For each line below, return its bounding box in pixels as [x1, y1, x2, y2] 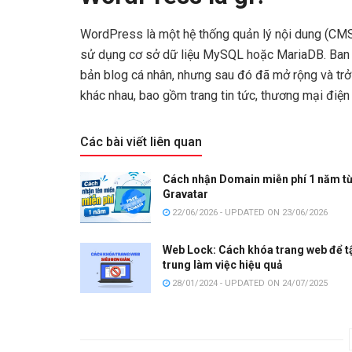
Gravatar [163, 188, 208, 201]
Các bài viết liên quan [80, 134, 202, 150]
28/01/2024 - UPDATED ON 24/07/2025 [170, 277, 328, 288]
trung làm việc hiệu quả [163, 258, 283, 271]
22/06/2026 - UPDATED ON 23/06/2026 [170, 207, 328, 218]
